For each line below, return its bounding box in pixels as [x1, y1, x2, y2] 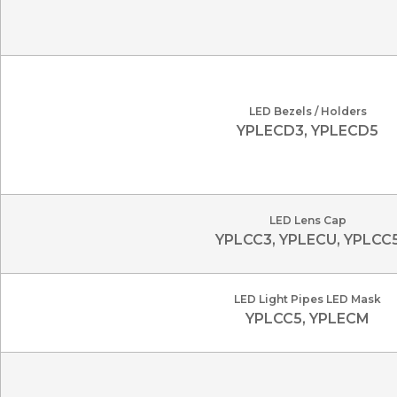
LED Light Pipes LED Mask [234, 292, 381, 306]
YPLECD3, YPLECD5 [237, 122, 378, 139]
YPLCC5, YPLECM [245, 310, 370, 327]
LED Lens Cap [269, 214, 346, 227]
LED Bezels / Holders [248, 105, 367, 118]
